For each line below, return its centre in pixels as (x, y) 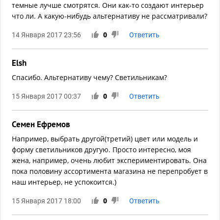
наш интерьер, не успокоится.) (64, 182)
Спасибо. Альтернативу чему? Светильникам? (89, 77)
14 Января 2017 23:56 (46, 35)
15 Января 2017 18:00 (46, 201)
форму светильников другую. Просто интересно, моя (101, 150)
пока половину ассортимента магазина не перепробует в (110, 171)
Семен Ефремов (41, 124)
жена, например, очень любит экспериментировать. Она (109, 160)
